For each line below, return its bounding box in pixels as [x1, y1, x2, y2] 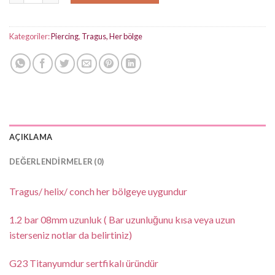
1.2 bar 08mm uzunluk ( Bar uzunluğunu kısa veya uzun [9, 213, 235, 225]
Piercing [51, 31, 79, 42]
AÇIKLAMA [9, 132, 53, 142]
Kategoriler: [9, 31, 51, 42]
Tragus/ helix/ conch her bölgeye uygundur [9, 185, 187, 197]
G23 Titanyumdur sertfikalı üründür [9, 257, 158, 269]
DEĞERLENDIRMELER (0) [9, 157, 104, 166]
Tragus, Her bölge [82, 31, 142, 42]
